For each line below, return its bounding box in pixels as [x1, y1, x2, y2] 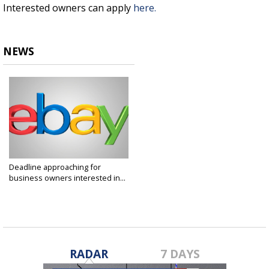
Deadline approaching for [9, 162, 101, 173]
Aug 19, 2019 [9, 183, 48, 192]
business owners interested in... [9, 172, 125, 184]
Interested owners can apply [3, 1, 133, 15]
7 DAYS [160, 246, 201, 262]
